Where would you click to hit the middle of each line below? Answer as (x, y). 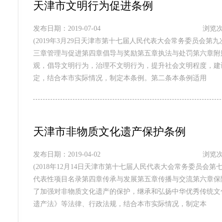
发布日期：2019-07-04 (67, 28)
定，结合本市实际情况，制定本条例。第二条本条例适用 (120, 78)
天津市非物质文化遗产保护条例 (109, 132)
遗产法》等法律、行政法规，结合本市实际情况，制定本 (120, 204)
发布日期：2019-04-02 (67, 154)
